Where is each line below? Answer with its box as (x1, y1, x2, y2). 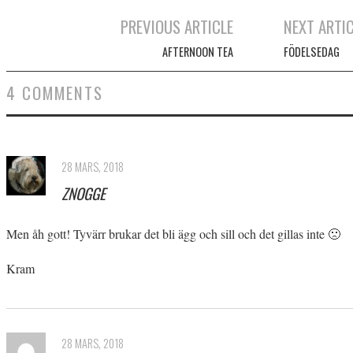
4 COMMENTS (6, 80, 103, 106)
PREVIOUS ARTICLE (121, 14, 233, 39)
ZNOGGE (61, 182, 106, 206)
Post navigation (6, 34, 121, 65)
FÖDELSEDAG (284, 43, 340, 61)
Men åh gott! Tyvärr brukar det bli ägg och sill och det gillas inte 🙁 (6, 225, 340, 243)
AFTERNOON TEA (162, 43, 233, 61)
